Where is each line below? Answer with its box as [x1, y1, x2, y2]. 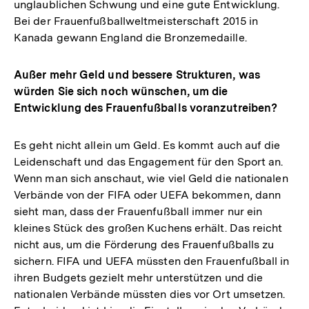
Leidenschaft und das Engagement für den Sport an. [14, 155, 283, 169]
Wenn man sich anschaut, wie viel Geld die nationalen [14, 172, 288, 186]
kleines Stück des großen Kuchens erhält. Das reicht [14, 221, 283, 235]
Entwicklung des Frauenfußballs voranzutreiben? [14, 101, 278, 115]
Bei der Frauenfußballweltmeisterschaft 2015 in [14, 14, 259, 28]
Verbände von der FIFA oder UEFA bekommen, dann [14, 188, 281, 202]
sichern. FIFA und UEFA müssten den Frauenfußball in [14, 255, 290, 268]
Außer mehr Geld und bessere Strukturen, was [14, 68, 260, 82]
